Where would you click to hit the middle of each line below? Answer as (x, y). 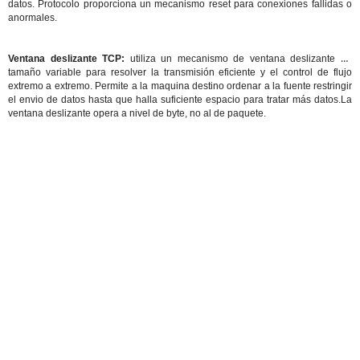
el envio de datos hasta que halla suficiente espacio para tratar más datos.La (180, 100)
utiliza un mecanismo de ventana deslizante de (239, 59)
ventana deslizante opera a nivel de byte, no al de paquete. (137, 113)
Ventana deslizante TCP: (67, 59)
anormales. (33, 18)
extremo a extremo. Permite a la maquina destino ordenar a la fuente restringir (180, 86)
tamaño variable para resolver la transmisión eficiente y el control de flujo (180, 72)
